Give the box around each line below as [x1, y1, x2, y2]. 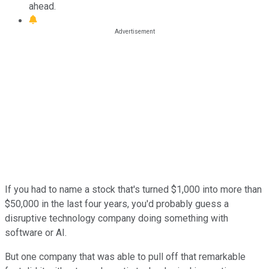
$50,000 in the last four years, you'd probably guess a [5, 198, 229, 210]
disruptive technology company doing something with [5, 212, 228, 224]
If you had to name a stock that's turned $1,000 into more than [5, 183, 262, 195]
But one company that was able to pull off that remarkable [5, 250, 246, 262]
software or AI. [5, 226, 67, 238]
